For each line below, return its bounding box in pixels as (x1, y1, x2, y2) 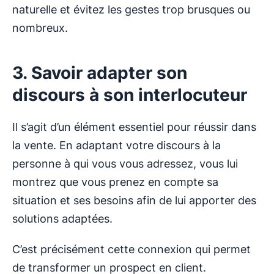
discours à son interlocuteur (12, 84, 247, 106)
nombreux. (12, 21, 68, 35)
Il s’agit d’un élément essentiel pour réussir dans (12, 120, 256, 134)
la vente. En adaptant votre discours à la (12, 139, 221, 152)
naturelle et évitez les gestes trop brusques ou (12, 3, 250, 17)
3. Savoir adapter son (12, 62, 187, 84)
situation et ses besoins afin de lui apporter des (12, 194, 256, 207)
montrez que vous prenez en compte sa (12, 176, 218, 189)
